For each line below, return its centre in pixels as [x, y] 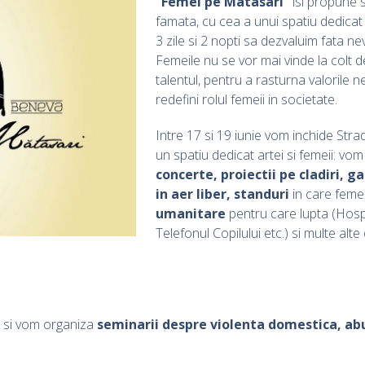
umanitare [191, 213]
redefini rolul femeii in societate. [246, 99]
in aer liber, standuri [222, 193]
